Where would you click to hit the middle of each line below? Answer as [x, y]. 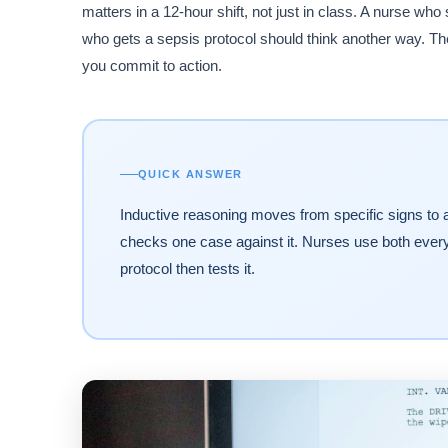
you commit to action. [152, 66]
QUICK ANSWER [190, 174]
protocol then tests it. [187, 269]
